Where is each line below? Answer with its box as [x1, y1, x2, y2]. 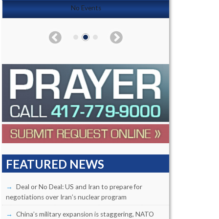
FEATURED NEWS [6, 156, 104, 171]
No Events [70, 4, 101, 12]
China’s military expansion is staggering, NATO [16, 210, 154, 218]
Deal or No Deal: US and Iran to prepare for [16, 183, 142, 191]
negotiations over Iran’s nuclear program [5, 193, 127, 201]
